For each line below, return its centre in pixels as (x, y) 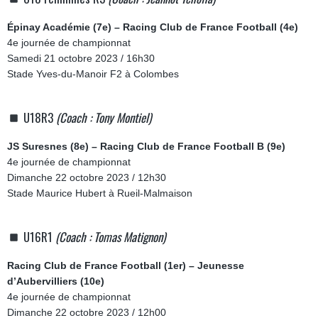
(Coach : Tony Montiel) (104, 117)
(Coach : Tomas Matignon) (111, 237)
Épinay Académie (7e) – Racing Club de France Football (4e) (153, 27)
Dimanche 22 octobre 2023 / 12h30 (87, 177)
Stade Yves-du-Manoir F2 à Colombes (93, 74)
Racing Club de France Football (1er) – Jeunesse (126, 265)
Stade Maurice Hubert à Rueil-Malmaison (100, 193)
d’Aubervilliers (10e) (56, 281)
